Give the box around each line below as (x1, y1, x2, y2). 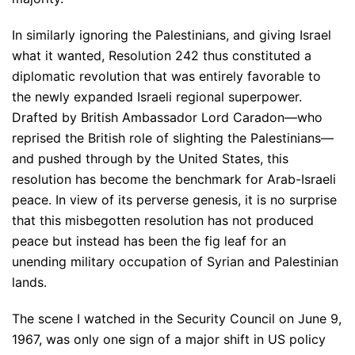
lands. (12, 274, 47, 291)
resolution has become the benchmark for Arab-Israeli (12, 171, 336, 188)
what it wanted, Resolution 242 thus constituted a (12, 48, 311, 64)
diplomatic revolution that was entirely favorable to (12, 68, 321, 85)
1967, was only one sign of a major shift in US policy (12, 331, 326, 348)
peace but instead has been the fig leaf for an (12, 233, 286, 250)
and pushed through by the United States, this (12, 151, 288, 167)
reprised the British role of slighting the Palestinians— (12, 130, 334, 147)
